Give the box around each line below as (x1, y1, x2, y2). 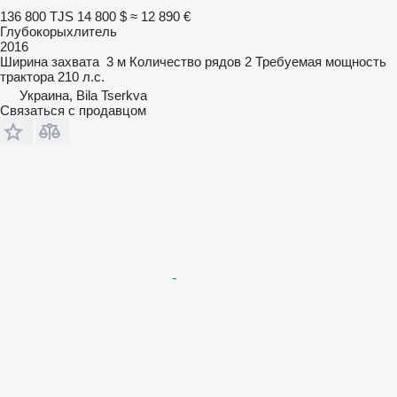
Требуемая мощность (255, 53, 386, 69)
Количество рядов (129, 53, 241, 69)
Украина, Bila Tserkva (19, 87, 147, 103)
